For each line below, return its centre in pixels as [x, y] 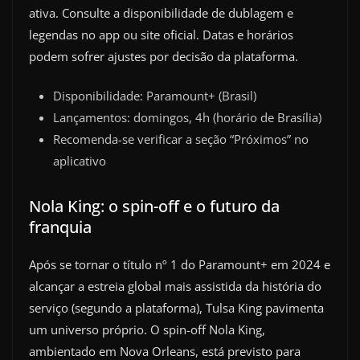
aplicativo [80, 161]
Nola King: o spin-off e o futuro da [154, 206]
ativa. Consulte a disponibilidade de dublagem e [161, 12]
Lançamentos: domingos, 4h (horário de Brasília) [187, 117]
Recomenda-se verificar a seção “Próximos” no [181, 139]
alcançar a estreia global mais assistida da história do [175, 286]
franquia [60, 227]
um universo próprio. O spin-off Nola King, [147, 329]
